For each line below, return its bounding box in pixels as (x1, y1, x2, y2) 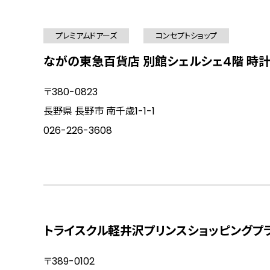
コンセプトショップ (155, 30, 217, 42)
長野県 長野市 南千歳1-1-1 (43, 104, 155, 119)
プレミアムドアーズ (55, 30, 117, 42)
